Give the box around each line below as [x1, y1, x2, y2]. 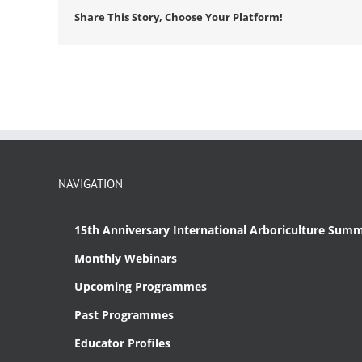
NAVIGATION [58, 176, 123, 192]
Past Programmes [74, 307, 174, 323]
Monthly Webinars [74, 250, 177, 267]
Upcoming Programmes [74, 279, 207, 295]
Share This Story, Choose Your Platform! [74, 10, 283, 25]
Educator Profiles [74, 335, 170, 351]
